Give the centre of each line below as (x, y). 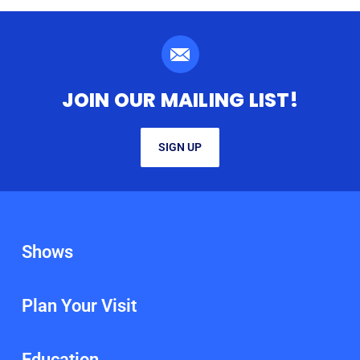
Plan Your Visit (79, 306)
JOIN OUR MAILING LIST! (180, 100)
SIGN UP (180, 147)
